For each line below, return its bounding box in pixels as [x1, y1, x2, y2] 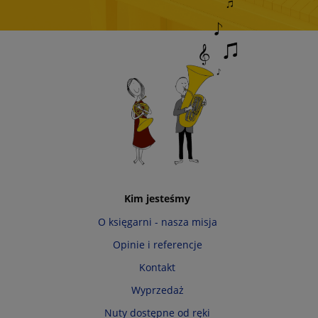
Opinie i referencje [112, 238, 202, 252]
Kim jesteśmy [124, 192, 191, 206]
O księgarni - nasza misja [97, 215, 217, 229]
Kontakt [139, 261, 176, 275]
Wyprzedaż [131, 283, 184, 297]
